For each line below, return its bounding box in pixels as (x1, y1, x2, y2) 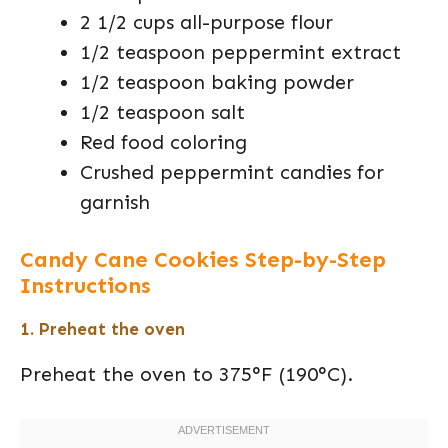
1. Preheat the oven (20, 319, 185, 339)
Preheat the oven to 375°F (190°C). (20, 362, 353, 386)
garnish (80, 190, 150, 214)
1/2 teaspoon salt (80, 100, 245, 124)
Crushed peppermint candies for (80, 160, 384, 184)
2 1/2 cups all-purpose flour (80, 10, 333, 34)
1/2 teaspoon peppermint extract (80, 40, 401, 64)
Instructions (20, 272, 151, 299)
